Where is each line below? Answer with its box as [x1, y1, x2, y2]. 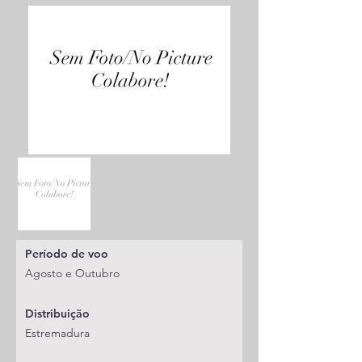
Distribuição [25, 306, 90, 321]
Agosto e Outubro [25, 266, 120, 280]
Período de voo [25, 246, 108, 261]
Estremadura [25, 326, 90, 340]
